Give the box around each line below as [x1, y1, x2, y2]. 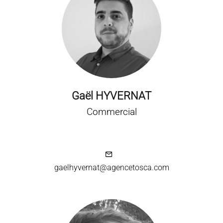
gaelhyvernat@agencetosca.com [54, 163, 169, 173]
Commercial [86, 106, 137, 118]
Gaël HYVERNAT [72, 90, 151, 103]
